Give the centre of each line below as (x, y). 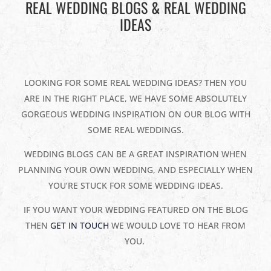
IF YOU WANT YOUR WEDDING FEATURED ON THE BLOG (135, 209)
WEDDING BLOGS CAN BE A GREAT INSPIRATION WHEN (135, 154)
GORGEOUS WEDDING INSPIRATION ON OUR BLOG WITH (135, 114)
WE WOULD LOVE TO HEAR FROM (177, 225)
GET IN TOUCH (80, 225)
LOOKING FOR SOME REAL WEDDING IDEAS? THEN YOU (135, 82)
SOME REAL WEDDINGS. (135, 129)
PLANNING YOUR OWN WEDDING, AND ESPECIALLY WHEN (135, 169)
